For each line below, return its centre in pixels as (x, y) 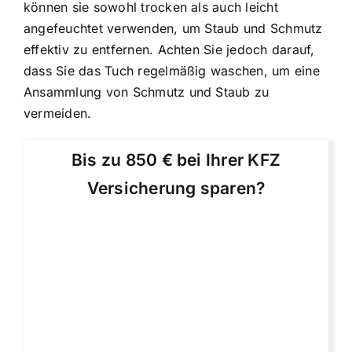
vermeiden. (58, 113)
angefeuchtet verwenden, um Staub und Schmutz (173, 28)
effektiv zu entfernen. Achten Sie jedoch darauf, (169, 49)
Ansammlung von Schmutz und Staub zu (147, 92)
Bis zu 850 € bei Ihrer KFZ (176, 159)
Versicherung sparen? (176, 188)
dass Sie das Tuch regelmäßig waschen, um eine (172, 70)
